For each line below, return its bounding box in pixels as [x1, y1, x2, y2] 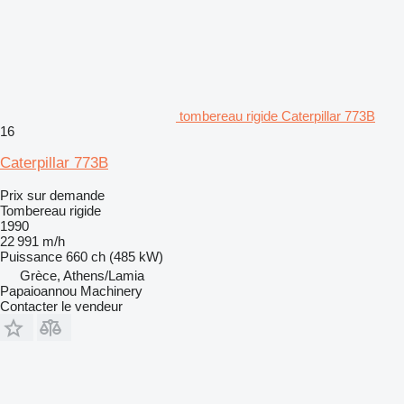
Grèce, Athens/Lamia [20, 267, 144, 283]
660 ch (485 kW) [66, 248, 163, 264]
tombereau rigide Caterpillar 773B [179, 107, 375, 124]
